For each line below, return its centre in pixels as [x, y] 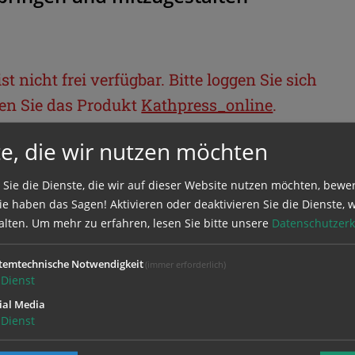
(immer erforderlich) [186, 264]
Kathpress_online [207, 104]
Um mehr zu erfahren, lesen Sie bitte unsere [152, 223]
